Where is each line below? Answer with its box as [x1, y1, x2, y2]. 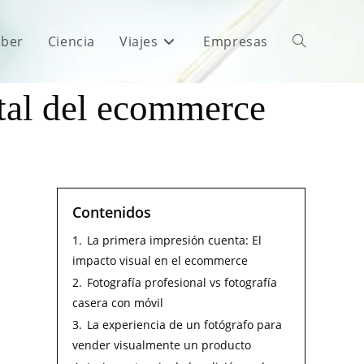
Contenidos [72, 202, 151, 222]
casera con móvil [72, 295, 163, 310]
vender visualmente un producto [72, 337, 251, 353]
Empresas [203, 32, 268, 50]
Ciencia [47, 32, 95, 50]
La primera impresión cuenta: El [87, 232, 262, 248]
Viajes [119, 32, 158, 50]
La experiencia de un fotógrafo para [87, 317, 282, 332]
